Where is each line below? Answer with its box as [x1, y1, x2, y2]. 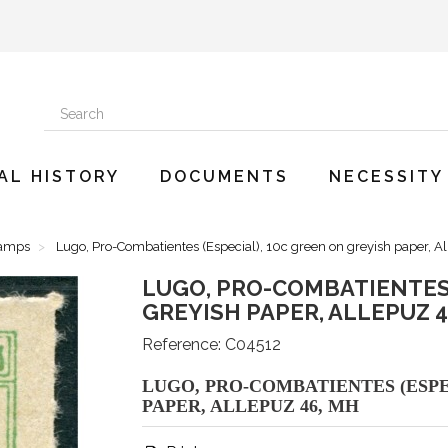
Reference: [141, 335, 221, 354]
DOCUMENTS [160, 167, 289, 186]
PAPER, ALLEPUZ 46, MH [141, 396, 359, 416]
